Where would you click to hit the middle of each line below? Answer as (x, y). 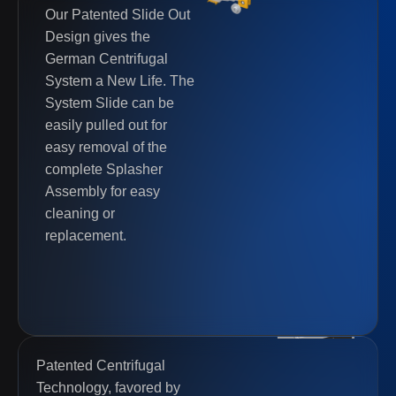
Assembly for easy (103, 192)
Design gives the (98, 37)
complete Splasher (104, 170)
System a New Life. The (120, 81)
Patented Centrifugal (101, 366)
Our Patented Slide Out (118, 15)
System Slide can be (110, 103)
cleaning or (80, 214)
